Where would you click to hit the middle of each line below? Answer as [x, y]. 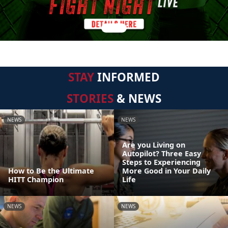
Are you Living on [154, 145]
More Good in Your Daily [166, 171]
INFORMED [127, 77]
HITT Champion [36, 179]
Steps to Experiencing [161, 162]
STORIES [90, 98]
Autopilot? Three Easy [162, 153]
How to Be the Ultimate [51, 171]
